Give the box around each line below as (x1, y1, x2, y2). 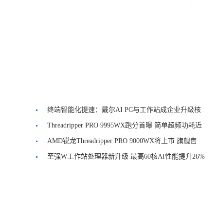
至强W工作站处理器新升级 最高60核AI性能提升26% (47, 153, 205, 160)
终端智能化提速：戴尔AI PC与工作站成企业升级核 (47, 106, 201, 113)
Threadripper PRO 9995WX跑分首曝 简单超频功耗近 (47, 122, 202, 129)
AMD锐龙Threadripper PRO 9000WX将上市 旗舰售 (47, 137, 197, 145)
